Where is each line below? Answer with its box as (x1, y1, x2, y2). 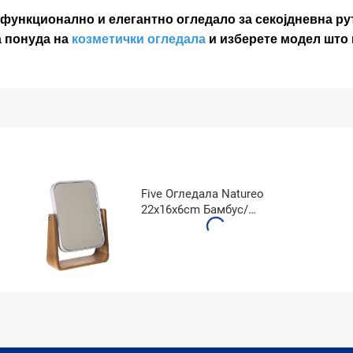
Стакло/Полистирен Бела (141, 217, 284, 232)
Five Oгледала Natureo (141, 186, 264, 201)
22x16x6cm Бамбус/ (141, 202, 248, 217)
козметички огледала (72, 32, 206, 46)
